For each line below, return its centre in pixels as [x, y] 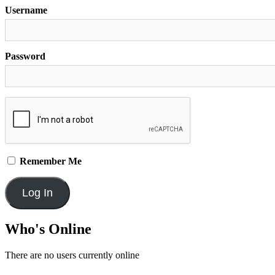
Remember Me [49, 161]
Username [26, 10]
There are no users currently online [72, 255]
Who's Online [48, 229]
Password [25, 56]
